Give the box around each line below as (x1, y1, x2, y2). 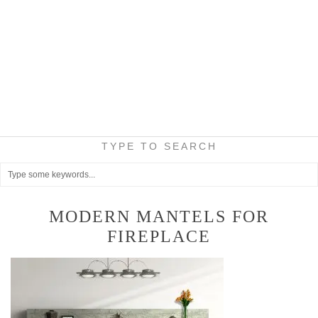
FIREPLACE (107, 227, 211, 246)
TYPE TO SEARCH (101, 141, 217, 152)
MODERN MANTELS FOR (49, 207, 269, 226)
